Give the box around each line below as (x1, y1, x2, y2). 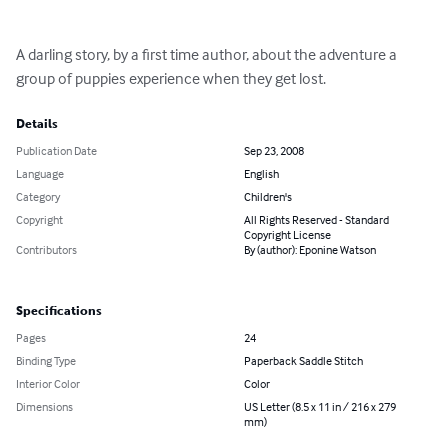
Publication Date (16, 143, 97, 159)
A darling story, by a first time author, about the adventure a (16, 44, 400, 65)
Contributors (16, 242, 77, 258)
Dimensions (16, 399, 73, 415)
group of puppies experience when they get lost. (16, 68, 326, 89)
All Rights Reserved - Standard (244, 212, 389, 228)
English (244, 166, 279, 182)
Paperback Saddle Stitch (244, 353, 363, 369)
